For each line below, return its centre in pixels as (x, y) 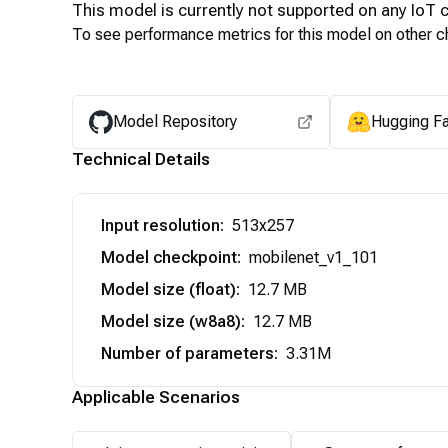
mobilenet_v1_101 (313, 257)
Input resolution (160, 225)
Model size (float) (168, 289)
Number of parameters (187, 353)
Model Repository (175, 121)
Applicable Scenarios (156, 396)
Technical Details (141, 158)
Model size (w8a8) (171, 321)
